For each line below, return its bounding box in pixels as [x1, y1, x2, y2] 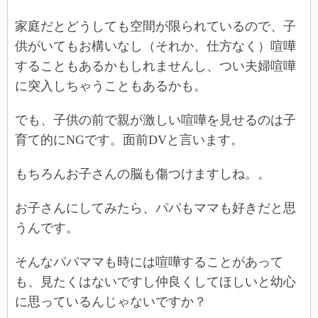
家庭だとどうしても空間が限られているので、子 [15, 18, 296, 33]
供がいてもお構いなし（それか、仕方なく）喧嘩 [15, 38, 296, 53]
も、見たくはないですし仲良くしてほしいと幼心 [15, 274, 296, 289]
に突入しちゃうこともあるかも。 [15, 78, 207, 93]
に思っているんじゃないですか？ [15, 294, 207, 309]
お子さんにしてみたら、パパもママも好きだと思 [15, 200, 296, 215]
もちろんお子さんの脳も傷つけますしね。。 [15, 166, 270, 181]
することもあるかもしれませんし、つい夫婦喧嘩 [15, 58, 296, 73]
